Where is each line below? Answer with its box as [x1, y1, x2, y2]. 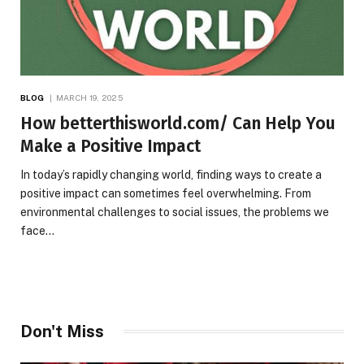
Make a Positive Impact [20, 135, 201, 157]
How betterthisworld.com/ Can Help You [20, 112, 336, 134]
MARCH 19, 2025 [55, 92, 123, 102]
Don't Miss [20, 321, 104, 341]
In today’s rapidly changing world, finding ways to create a [20, 167, 322, 181]
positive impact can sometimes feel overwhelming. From [20, 186, 311, 200]
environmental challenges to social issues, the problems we [20, 205, 329, 219]
